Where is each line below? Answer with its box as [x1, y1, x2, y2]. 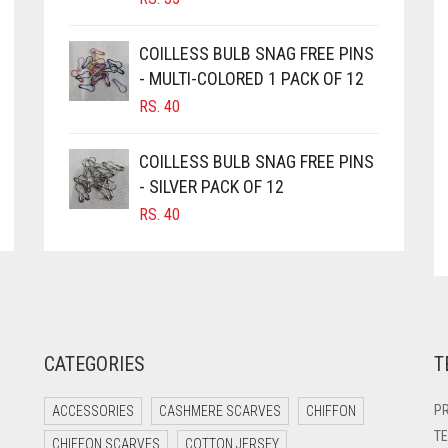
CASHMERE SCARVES [159, 402, 281, 419]
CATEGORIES [44, 351, 145, 376]
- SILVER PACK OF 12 [139, 175, 284, 197]
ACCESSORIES [52, 402, 134, 419]
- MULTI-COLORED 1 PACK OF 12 [139, 67, 364, 89]
